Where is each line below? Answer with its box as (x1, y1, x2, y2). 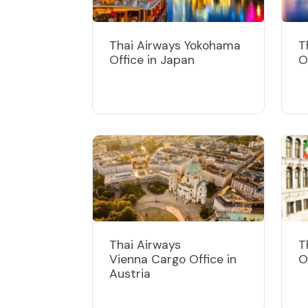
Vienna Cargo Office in (109, 251, 236, 267)
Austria (109, 265, 151, 281)
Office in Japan (109, 52, 195, 67)
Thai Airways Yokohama (109, 37, 241, 53)
